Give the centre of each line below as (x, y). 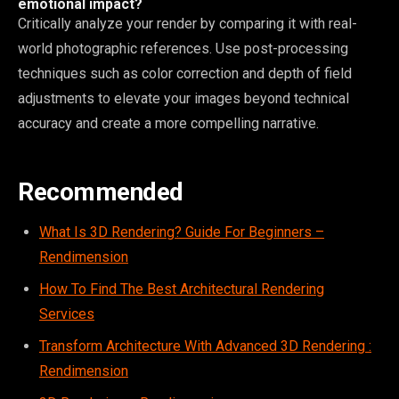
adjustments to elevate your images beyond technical (183, 98)
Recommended (101, 191)
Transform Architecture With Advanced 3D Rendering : (205, 346)
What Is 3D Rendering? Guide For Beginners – (182, 232)
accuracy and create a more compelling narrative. (168, 123)
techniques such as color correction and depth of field (185, 73)
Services (67, 313)
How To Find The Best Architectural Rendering (182, 289)
